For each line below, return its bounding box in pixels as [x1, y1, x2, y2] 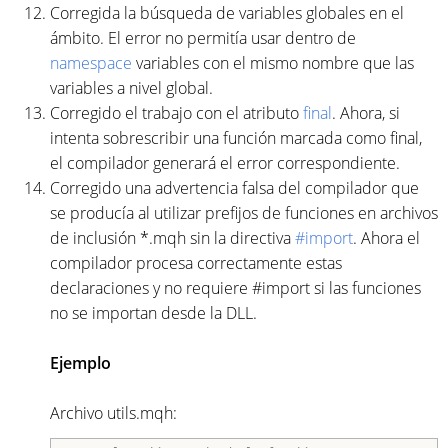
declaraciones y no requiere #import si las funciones [50, 276, 421, 299]
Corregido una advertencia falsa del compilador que [50, 176, 419, 199]
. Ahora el [353, 226, 420, 249]
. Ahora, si [332, 101, 400, 124]
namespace [50, 51, 132, 74]
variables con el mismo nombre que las [132, 51, 414, 74]
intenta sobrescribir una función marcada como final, [50, 126, 422, 149]
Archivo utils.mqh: [50, 401, 181, 424]
